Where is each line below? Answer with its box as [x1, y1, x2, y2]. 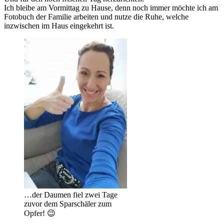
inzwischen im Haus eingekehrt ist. [4, 21, 114, 30]
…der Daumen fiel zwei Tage [24, 190, 117, 199]
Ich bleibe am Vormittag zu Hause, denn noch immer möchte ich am [4, 3, 218, 12]
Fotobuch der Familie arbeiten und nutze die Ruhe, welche [4, 12, 188, 21]
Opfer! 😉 [24, 209, 55, 218]
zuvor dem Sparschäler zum [24, 199, 111, 208]
